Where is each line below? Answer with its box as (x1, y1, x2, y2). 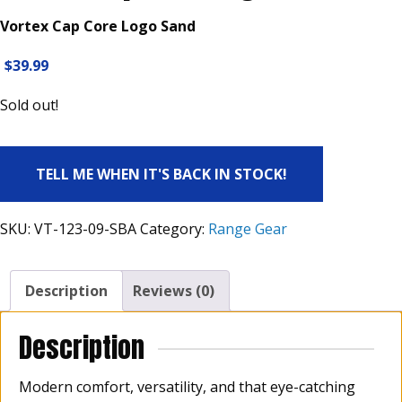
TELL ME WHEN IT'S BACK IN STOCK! (36, 164, 287, 185)
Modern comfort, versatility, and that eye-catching (19, 377, 355, 398)
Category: (140, 219, 208, 240)
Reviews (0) (133, 281, 214, 301)
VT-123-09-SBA (34, 219, 136, 240)
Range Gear (208, 219, 287, 240)
